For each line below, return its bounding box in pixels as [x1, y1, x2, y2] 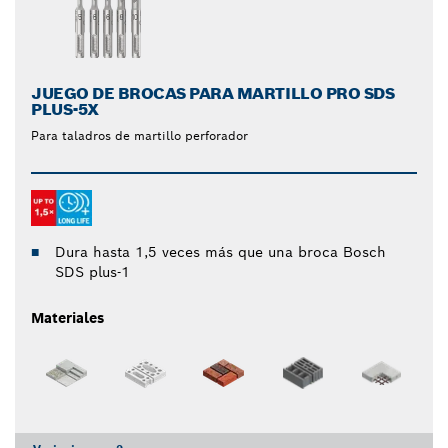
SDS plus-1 [55, 262, 130, 281]
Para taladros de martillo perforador [31, 127, 248, 143]
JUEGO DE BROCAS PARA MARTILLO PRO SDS [31, 82, 395, 104]
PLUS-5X [31, 98, 99, 120]
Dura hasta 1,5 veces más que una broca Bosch [55, 242, 386, 261]
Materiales [31, 308, 104, 327]
